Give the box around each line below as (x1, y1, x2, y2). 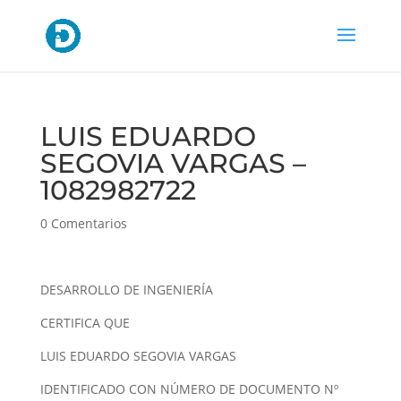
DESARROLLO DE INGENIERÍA (39, 281, 213, 298)
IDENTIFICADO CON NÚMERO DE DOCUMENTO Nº (39, 380, 338, 397)
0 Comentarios (39, 215, 127, 232)
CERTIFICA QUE (39, 314, 130, 331)
